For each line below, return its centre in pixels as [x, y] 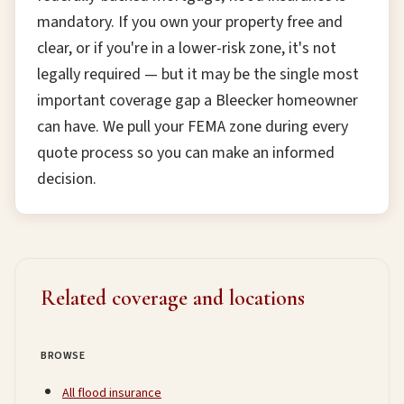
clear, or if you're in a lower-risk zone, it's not [187, 48]
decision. [67, 179]
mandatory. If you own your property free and [190, 22]
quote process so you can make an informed [186, 153]
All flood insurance [112, 393]
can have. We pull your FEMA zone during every [193, 127]
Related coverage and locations [173, 298]
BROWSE [63, 356]
